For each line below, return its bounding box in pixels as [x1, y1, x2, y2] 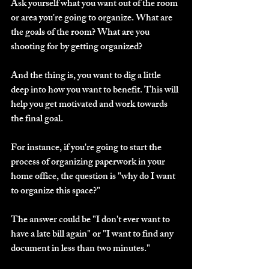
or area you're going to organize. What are [11, 10, 174, 28]
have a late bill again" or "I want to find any [11, 226, 175, 244]
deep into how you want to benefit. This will [11, 82, 180, 100]
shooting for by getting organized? [11, 38, 142, 56]
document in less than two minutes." [11, 240, 150, 258]
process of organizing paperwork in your [11, 154, 167, 172]
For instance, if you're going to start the [11, 139, 163, 157]
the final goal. [11, 110, 63, 128]
